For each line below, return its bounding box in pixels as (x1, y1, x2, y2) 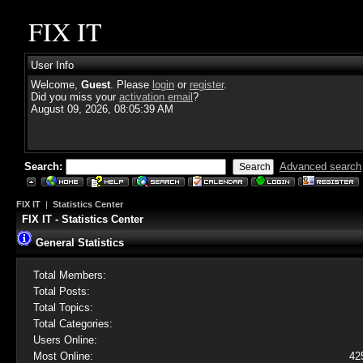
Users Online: (32, 334, 97, 346)
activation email (119, 91, 193, 103)
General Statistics (32, 237, 124, 249)
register (190, 79, 224, 91)
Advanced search (279, 160, 361, 173)
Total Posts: (32, 285, 90, 297)
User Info (31, 59, 74, 71)
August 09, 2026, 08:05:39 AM (31, 103, 173, 115)
